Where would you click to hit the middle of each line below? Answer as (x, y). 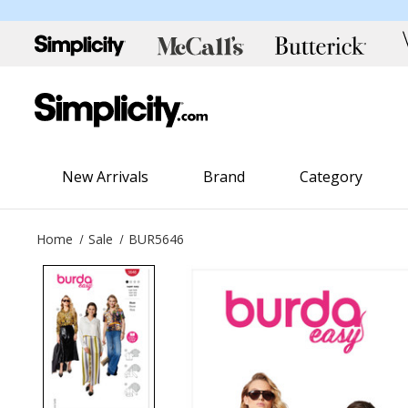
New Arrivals (106, 176)
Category (331, 176)
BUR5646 (157, 239)
